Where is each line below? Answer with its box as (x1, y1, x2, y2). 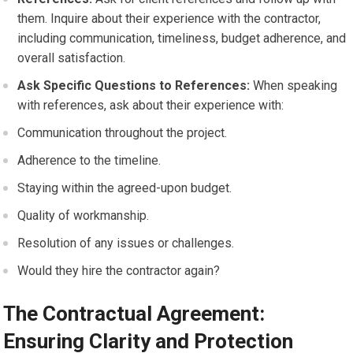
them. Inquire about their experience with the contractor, (17, 11, 321, 26)
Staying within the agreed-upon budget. (17, 180, 232, 195)
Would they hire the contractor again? (17, 263, 221, 278)
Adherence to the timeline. (17, 153, 162, 168)
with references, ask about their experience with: (17, 98, 284, 113)
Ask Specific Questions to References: (17, 78, 251, 93)
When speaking (250, 78, 338, 93)
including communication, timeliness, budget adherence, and (17, 31, 347, 46)
